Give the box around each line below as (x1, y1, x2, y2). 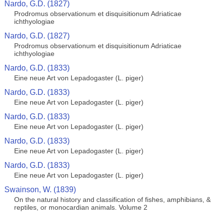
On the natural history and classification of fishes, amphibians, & (14, 196, 211, 203)
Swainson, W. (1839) (4, 185, 76, 194)
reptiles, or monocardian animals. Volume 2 (14, 203, 147, 211)
